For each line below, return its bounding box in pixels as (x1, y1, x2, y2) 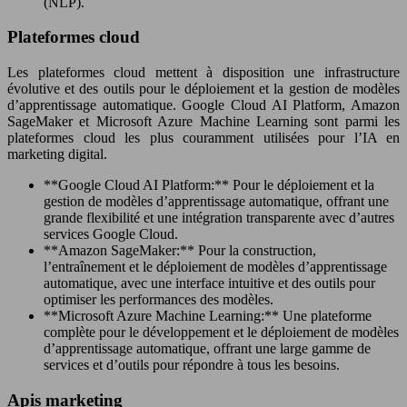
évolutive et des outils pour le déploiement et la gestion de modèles (7, 81, 400, 97)
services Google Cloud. (44, 226, 178, 243)
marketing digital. (7, 146, 107, 163)
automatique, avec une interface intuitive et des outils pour (44, 275, 375, 292)
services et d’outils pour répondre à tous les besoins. (44, 357, 340, 373)
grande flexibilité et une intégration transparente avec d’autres (44, 210, 394, 226)
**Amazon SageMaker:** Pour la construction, (44, 243, 316, 259)
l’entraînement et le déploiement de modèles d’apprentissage (44, 259, 387, 275)
